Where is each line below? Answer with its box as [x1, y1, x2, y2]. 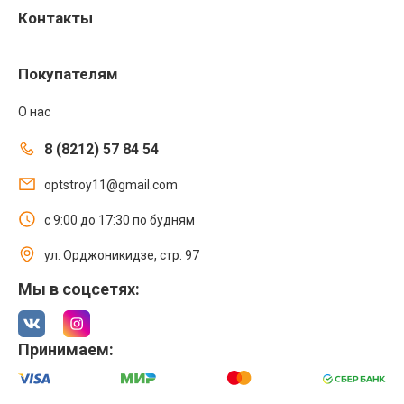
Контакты [18, 9, 93, 28]
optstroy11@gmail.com [44, 178, 178, 193]
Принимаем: [18, 340, 114, 360]
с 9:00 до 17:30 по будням [44, 213, 195, 228]
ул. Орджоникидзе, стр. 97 [44, 248, 199, 263]
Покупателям [18, 65, 118, 84]
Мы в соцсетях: [18, 280, 140, 299]
